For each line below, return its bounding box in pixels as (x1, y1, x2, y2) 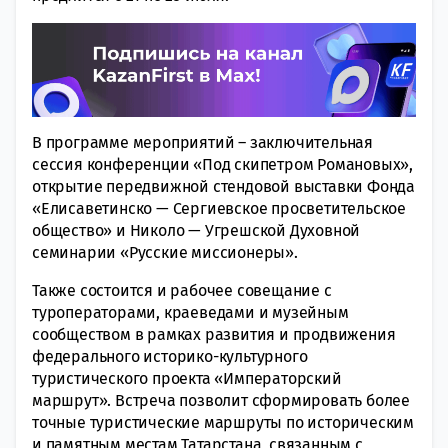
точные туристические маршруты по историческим (32, 412, 414, 432)
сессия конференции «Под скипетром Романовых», (32, 154, 413, 174)
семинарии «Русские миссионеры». (32, 242, 298, 262)
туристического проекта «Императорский (32, 368, 342, 388)
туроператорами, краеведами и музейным (32, 302, 349, 322)
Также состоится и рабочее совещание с (32, 280, 332, 300)
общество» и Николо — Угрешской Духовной (32, 220, 361, 240)
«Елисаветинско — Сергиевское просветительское (32, 198, 406, 218)
